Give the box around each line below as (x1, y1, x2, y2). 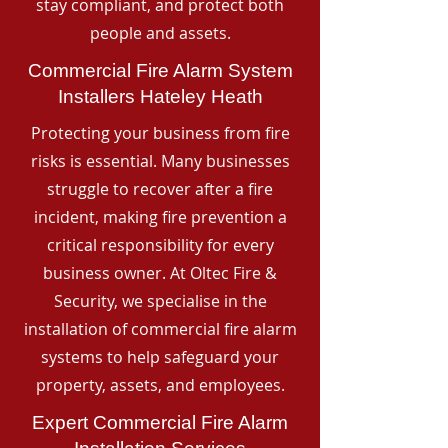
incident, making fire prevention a (33, 206, 287, 228)
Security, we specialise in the (53, 290, 267, 312)
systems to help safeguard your (41, 346, 279, 368)
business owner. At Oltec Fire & (43, 262, 277, 284)
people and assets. (89, 22, 231, 44)
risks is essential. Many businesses (30, 150, 290, 172)
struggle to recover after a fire (47, 178, 273, 200)
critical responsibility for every (46, 234, 274, 256)
